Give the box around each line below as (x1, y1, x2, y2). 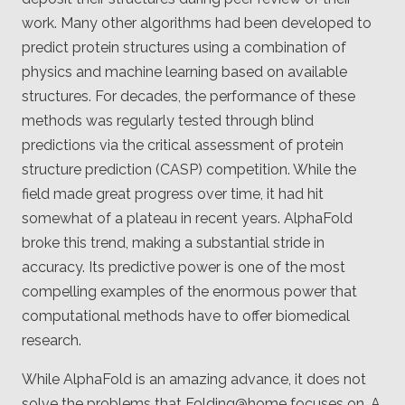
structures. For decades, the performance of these (22, 88, 355, 106)
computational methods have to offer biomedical (22, 307, 350, 325)
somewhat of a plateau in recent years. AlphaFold (22, 210, 353, 228)
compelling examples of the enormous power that (22, 283, 357, 301)
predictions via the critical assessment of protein (22, 137, 344, 155)
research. (22, 332, 81, 350)
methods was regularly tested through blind (22, 112, 314, 130)
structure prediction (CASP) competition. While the (22, 161, 356, 179)
